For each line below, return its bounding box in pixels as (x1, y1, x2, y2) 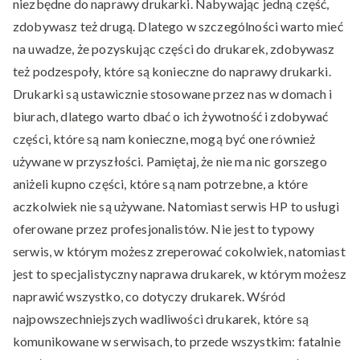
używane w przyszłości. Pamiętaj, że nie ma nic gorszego (13, 153, 327, 169)
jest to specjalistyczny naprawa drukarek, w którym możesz (13, 266, 347, 281)
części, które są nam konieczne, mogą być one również (13, 131, 316, 146)
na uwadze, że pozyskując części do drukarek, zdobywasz (13, 41, 335, 56)
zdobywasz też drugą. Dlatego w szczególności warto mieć (13, 18, 343, 34)
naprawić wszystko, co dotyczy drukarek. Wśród (13, 288, 286, 304)
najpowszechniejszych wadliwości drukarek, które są (13, 311, 309, 326)
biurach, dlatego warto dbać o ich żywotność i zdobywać (13, 108, 329, 124)
